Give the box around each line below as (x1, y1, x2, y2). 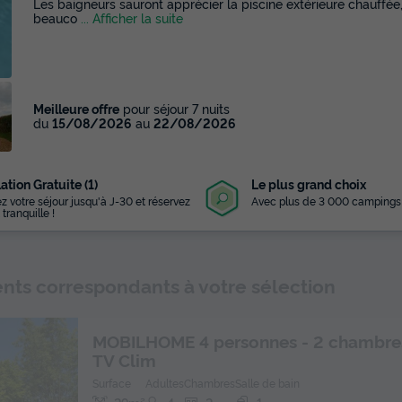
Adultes (145, 375, 184, 390)
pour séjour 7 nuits (119, 100, 230, 117)
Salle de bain (235, 375, 300, 390)
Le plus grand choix (251, 175, 366, 192)
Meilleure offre (33, 100, 119, 117)
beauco (33, 9, 81, 27)
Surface (92, 375, 131, 390)
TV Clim (92, 348, 156, 371)
